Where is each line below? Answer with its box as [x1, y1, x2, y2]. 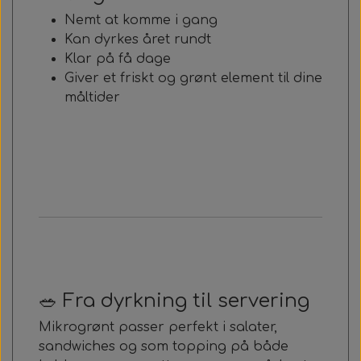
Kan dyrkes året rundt [64, 32, 211, 47]
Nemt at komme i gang [64, 13, 218, 27]
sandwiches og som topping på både [39, 339, 288, 354]
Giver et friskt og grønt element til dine [64, 71, 322, 85]
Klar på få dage [64, 52, 171, 66]
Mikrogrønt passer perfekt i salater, [39, 320, 277, 334]
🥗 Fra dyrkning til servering [39, 290, 309, 311]
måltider [64, 90, 120, 105]
